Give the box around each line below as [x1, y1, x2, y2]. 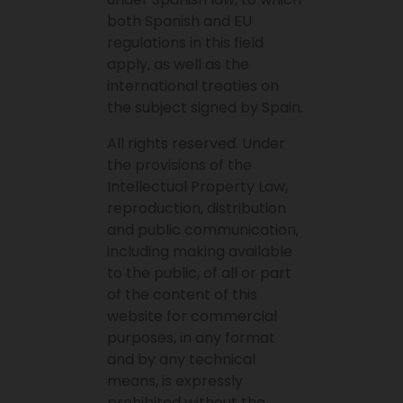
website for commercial [107, 306, 278, 327]
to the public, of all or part [107, 263, 292, 284]
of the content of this [107, 284, 258, 306]
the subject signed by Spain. [107, 97, 304, 119]
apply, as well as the [107, 54, 250, 76]
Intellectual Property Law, [107, 176, 289, 198]
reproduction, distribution [107, 198, 287, 219]
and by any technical [107, 349, 256, 371]
